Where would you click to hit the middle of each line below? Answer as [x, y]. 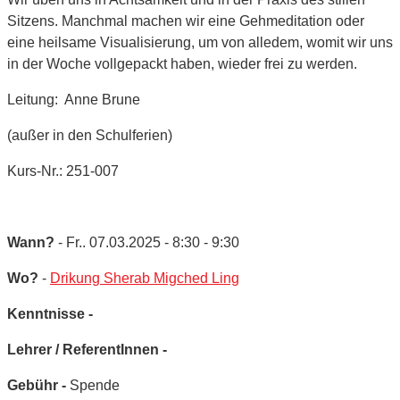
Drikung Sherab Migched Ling [145, 278]
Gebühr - [38, 385]
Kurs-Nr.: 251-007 [63, 171]
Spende [95, 385]
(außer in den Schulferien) [90, 135]
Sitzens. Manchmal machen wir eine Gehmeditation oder [186, 21]
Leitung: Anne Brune [74, 99]
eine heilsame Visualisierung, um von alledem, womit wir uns [200, 42]
